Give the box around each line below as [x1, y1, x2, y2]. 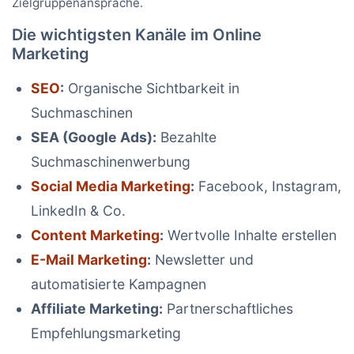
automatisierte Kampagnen [31, 276, 206, 292]
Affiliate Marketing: [31, 300, 163, 317]
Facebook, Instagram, [194, 178, 341, 194]
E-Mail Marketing [31, 251, 147, 268]
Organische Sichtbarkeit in [64, 80, 239, 96]
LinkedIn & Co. [31, 202, 126, 219]
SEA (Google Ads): [31, 129, 156, 145]
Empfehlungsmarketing [31, 325, 181, 341]
